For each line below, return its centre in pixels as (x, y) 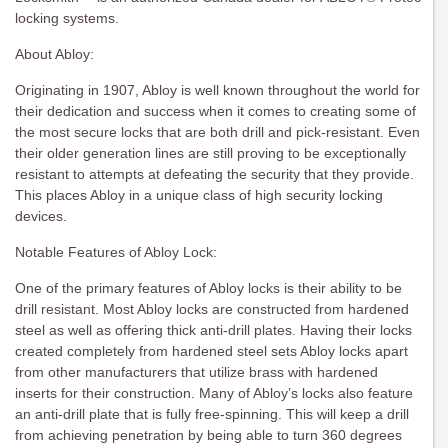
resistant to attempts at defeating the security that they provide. (214, 174)
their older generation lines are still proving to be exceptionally (210, 153)
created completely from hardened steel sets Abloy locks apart (211, 351)
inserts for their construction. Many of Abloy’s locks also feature (214, 393)
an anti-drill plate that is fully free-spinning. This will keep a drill (212, 414)
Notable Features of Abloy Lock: (116, 252)
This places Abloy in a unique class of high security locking (199, 195)
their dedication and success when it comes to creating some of (215, 111)
